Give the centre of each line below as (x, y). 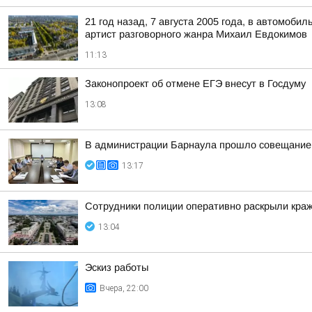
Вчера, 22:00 (124, 288)
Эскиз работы (117, 267)
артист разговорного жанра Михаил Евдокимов (196, 34)
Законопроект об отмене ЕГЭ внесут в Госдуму (195, 84)
